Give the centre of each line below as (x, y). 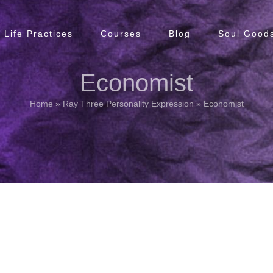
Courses (121, 33)
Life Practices (39, 33)
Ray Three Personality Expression (128, 104)
